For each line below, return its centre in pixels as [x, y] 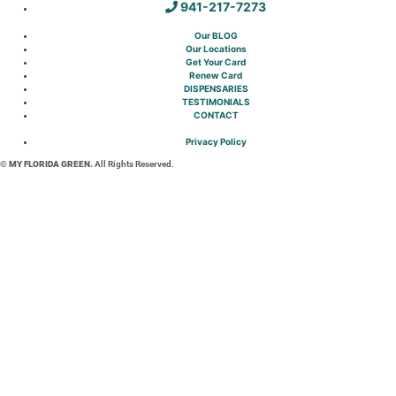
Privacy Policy [216, 142]
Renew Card [216, 76]
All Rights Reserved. [133, 164]
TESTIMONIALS [216, 102]
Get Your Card [216, 62]
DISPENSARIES [216, 89]
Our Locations [216, 49]
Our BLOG [216, 36]
